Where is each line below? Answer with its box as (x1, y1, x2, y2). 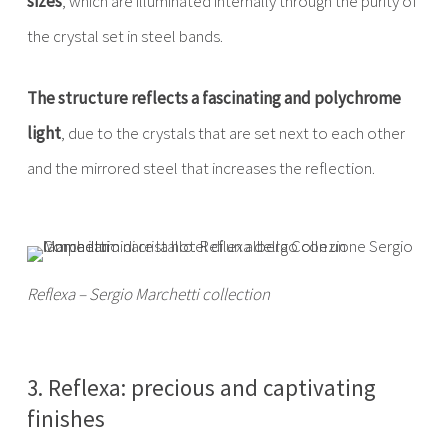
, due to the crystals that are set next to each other (60, 122, 405, 144)
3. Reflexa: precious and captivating (26, 373, 376, 402)
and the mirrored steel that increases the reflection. (26, 157, 375, 179)
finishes (26, 404, 105, 433)
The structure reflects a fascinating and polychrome (26, 87, 401, 109)
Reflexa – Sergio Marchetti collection (26, 283, 270, 305)
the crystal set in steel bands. (26, 25, 223, 47)
